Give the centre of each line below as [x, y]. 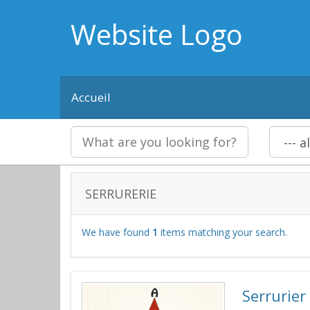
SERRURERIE [121, 194]
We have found [117, 232]
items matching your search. [222, 232]
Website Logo [157, 34]
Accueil [91, 97]
